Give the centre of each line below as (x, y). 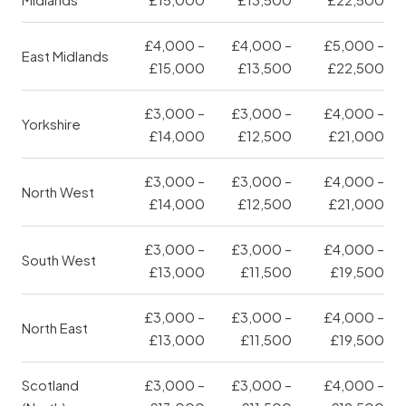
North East (55, 328)
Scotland (50, 385)
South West (59, 260)
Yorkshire (51, 124)
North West (58, 192)
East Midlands (65, 56)
